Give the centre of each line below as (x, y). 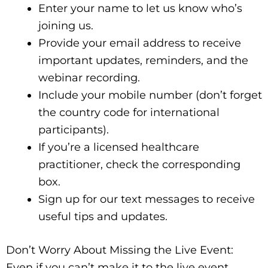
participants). (74, 130)
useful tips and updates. (103, 216)
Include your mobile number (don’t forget (150, 95)
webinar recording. (89, 77)
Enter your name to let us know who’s (140, 8)
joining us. (66, 25)
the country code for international (129, 112)
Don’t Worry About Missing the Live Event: (120, 250)
